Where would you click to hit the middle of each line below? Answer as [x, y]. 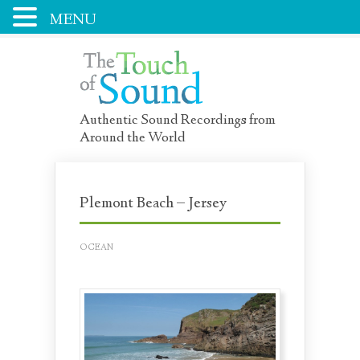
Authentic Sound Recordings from [178, 121]
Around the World [133, 138]
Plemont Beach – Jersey [153, 204]
